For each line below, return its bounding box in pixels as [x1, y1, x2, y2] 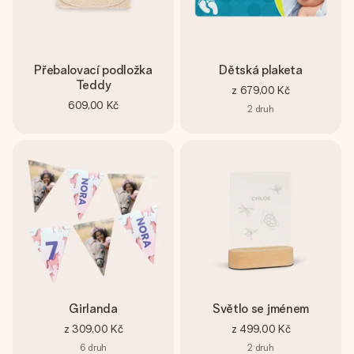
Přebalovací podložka [34, 62, 153, 77]
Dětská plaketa [219, 62, 303, 77]
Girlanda [69, 301, 118, 316]
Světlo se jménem [213, 301, 309, 316]
